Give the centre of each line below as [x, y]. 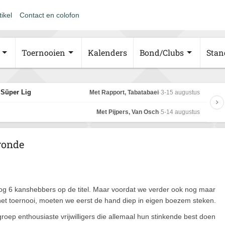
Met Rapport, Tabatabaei [124, 92]
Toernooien [43, 52]
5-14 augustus [180, 112]
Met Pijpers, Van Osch [128, 112]
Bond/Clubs [162, 52]
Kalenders [107, 52]
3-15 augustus [180, 92]
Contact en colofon [49, 15]
